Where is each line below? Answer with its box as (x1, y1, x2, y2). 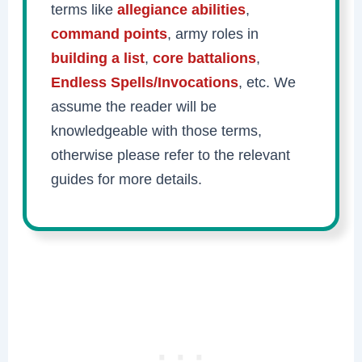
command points (51, 24, 168, 42)
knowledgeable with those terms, (51, 121, 263, 139)
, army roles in (167, 24, 259, 42)
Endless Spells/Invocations (51, 73, 239, 90)
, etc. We (238, 73, 297, 90)
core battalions (153, 48, 257, 66)
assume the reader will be (51, 97, 217, 115)
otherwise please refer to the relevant (51, 145, 291, 163)
